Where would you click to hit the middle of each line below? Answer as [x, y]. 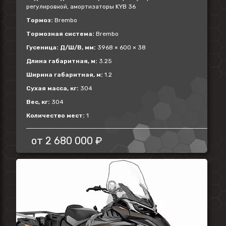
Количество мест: [55, 116]
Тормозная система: [60, 34]
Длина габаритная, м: [62, 61]
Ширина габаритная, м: [65, 75]
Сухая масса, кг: [52, 88]
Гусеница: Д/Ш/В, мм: [61, 47]
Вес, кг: [38, 102]
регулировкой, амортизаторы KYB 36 [81, 7]
